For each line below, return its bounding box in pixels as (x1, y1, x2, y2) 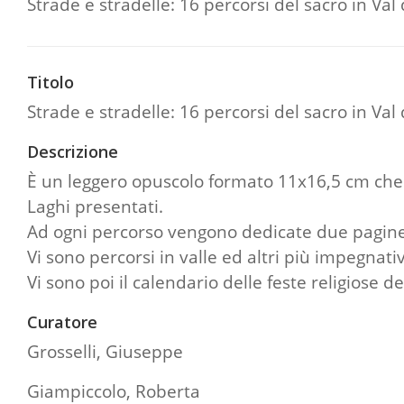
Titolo (27, 70, 74, 93)
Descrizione (27, 140, 118, 162)
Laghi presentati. (27, 193, 163, 218)
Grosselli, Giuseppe (27, 338, 183, 363)
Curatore (27, 310, 97, 333)
